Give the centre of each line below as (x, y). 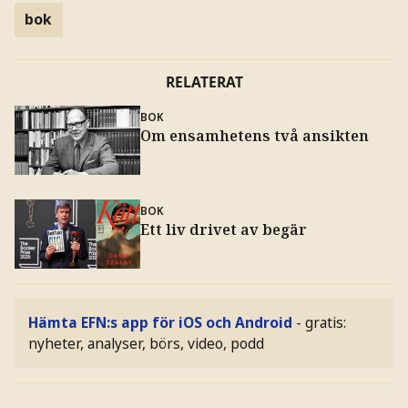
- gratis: (321, 322)
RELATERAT (204, 82)
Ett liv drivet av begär (223, 230)
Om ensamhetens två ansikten (254, 135)
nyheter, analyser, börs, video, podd (147, 343)
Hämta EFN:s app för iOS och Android (161, 322)
